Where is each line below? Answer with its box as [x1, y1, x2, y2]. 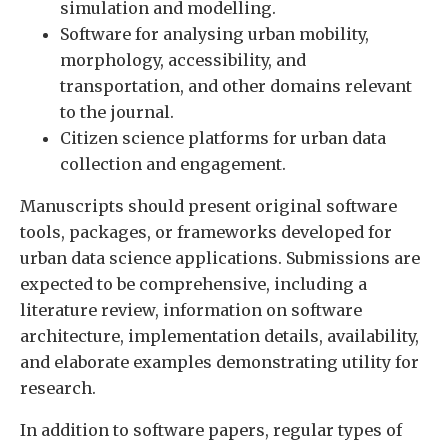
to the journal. [60, 101, 174, 122]
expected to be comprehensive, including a [20, 274, 367, 294]
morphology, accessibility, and [60, 49, 306, 70]
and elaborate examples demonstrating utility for [20, 352, 419, 372]
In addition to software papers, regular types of [20, 420, 402, 441]
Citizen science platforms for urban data [60, 127, 386, 148]
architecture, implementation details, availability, [20, 326, 419, 346]
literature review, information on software [20, 300, 362, 320]
